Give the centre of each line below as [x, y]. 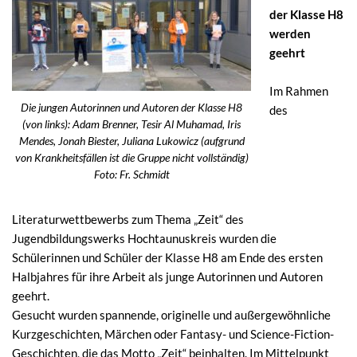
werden [290, 33]
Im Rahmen [298, 90]
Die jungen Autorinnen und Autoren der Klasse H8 [131, 107]
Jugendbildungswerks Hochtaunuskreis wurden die [144, 238]
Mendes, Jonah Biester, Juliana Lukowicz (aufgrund [131, 141]
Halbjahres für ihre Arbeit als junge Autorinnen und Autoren [167, 276]
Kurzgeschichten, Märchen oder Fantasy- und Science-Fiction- [173, 333]
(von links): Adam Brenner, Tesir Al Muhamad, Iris [131, 124]
